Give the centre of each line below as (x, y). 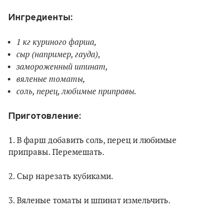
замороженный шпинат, (62, 67)
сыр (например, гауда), (58, 55)
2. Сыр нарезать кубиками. (61, 177)
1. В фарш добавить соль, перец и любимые (92, 141)
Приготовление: (45, 116)
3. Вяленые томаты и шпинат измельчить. (90, 201)
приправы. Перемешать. (56, 153)
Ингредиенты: (40, 18)
